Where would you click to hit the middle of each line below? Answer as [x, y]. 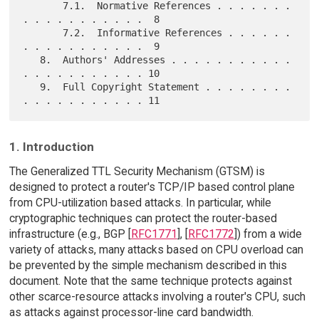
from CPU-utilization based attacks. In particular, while [140, 202]
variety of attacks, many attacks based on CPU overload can [156, 249]
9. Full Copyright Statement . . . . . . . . [32, 87]
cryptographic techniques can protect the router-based [143, 218]
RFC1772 [211, 234]
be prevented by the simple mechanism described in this [148, 265]
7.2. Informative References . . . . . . [43, 33]
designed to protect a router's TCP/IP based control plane [152, 187]
